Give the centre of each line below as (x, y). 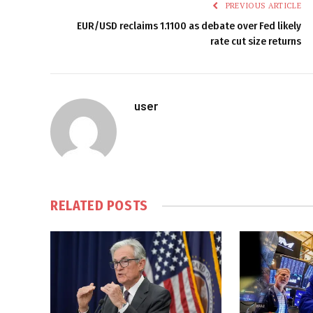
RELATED (79, 206)
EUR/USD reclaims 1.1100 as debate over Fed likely (189, 26)
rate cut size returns (256, 42)
